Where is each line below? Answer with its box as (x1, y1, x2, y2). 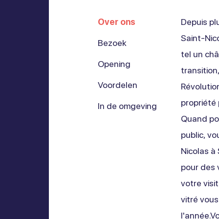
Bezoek (97, 38, 127, 48)
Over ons (97, 17, 135, 27)
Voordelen (97, 80, 137, 90)
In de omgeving (97, 101, 157, 111)
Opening (97, 59, 131, 69)
